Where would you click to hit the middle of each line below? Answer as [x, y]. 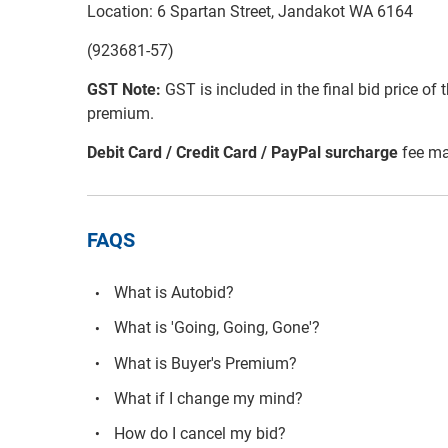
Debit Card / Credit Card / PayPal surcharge [242, 152]
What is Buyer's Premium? [206, 363]
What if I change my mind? [209, 398]
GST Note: [124, 89]
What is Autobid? [174, 293]
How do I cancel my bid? [200, 433]
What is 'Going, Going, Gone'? [217, 328]
